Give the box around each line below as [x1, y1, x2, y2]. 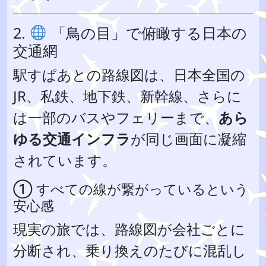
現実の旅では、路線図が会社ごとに [13, 219, 245, 239]
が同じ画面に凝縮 [131, 129, 246, 148]
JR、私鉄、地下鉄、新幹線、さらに [13, 86, 242, 106]
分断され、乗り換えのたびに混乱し [13, 240, 246, 260]
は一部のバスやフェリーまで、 [13, 107, 218, 127]
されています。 [13, 150, 116, 170]
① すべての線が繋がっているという [13, 179, 249, 198]
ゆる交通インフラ [13, 129, 131, 148]
